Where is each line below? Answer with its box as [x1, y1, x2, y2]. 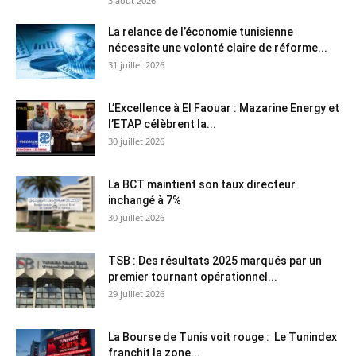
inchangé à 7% [108, 193, 181, 207]
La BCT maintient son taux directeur [108, 177, 296, 191]
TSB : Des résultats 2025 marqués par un [108, 253, 322, 267]
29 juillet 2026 [108, 287, 164, 300]
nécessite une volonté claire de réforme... [108, 41, 327, 54]
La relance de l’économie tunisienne [108, 25, 293, 38]
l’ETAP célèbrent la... [108, 117, 216, 130]
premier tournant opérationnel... [108, 269, 277, 283]
